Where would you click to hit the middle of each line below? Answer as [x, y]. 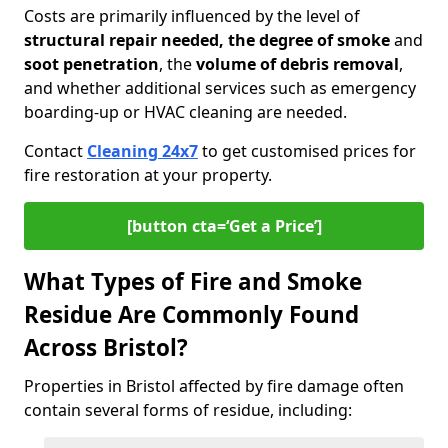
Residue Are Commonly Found [191, 314]
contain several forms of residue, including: [188, 410]
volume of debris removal [297, 64]
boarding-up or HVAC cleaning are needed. [185, 112]
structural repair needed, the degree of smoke [207, 40]
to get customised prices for [307, 151]
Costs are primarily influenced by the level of [192, 16]
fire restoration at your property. [148, 175]
